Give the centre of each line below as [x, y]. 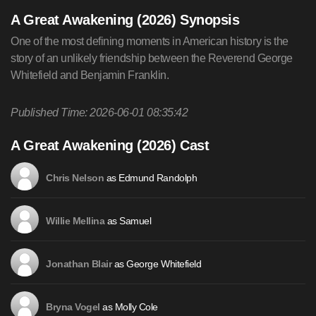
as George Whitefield [157, 264]
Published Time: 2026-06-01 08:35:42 [99, 113]
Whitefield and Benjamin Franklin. [90, 75]
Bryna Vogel [73, 307]
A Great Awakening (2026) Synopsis [125, 20]
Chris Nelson [75, 178]
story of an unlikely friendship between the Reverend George [152, 58]
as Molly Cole [129, 307]
